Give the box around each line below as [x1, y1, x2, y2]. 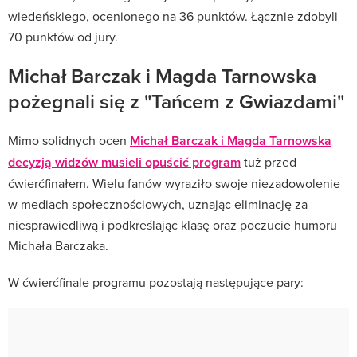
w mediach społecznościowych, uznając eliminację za [8, 194, 308, 213]
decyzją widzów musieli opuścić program [8, 152, 241, 171]
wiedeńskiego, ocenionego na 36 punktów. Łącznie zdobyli [8, 6, 338, 25]
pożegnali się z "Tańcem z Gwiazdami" [8, 86, 344, 116]
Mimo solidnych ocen [8, 131, 130, 149]
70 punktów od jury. [8, 27, 118, 45]
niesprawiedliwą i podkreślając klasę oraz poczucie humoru [8, 215, 337, 233]
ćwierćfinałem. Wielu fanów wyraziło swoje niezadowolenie [8, 174, 340, 192]
